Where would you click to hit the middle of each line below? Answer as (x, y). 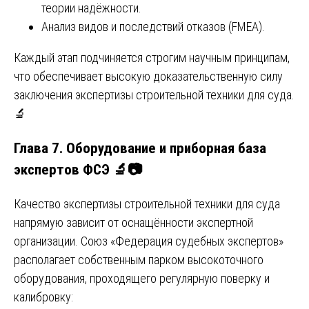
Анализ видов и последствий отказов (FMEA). (153, 26)
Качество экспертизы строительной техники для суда (147, 203)
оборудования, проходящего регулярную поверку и (142, 278)
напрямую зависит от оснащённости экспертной (133, 222)
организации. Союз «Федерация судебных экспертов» (149, 241)
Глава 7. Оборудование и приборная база (140, 148)
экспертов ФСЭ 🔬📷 (78, 169)
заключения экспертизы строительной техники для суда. (154, 94)
